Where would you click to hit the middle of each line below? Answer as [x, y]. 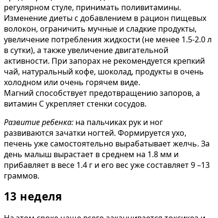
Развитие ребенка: [39, 122]
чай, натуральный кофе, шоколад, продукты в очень [104, 71]
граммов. [22, 175]
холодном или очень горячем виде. [72, 82]
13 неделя [33, 197]
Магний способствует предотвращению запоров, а [102, 93]
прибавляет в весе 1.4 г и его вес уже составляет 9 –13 [107, 165]
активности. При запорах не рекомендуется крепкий [104, 61]
